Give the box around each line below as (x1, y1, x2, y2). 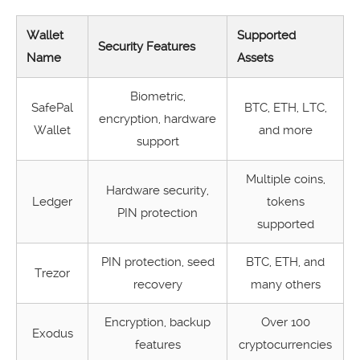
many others (250, 277, 321, 292)
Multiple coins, (245, 172, 325, 186)
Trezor (35, 266, 70, 280)
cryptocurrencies (239, 337, 332, 352)
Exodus (31, 326, 73, 341)
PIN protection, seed (100, 255, 215, 269)
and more (258, 123, 313, 137)
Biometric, (129, 89, 186, 104)
